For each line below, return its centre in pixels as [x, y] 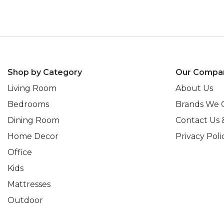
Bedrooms [28, 104]
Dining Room [33, 120]
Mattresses [29, 184]
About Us [194, 88]
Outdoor [25, 200]
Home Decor [33, 136]
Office [20, 152]
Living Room [32, 88]
